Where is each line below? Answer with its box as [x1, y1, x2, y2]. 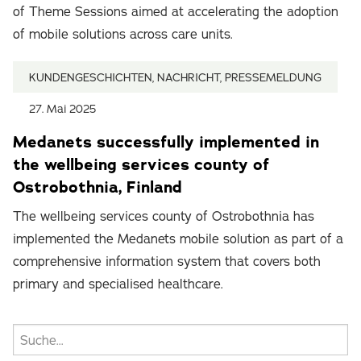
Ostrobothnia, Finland [13, 176, 182, 197]
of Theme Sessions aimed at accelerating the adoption [13, 3, 338, 19]
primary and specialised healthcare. [13, 276, 223, 292]
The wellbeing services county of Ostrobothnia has [13, 208, 314, 224]
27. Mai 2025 [29, 102, 96, 116]
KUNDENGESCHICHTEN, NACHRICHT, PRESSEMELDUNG [29, 70, 322, 85]
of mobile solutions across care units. [13, 26, 233, 42]
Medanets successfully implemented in [13, 131, 319, 152]
